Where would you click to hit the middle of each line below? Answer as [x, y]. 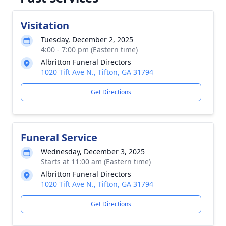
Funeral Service [59, 137]
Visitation [45, 25]
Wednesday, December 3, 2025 [93, 152]
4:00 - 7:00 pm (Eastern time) [89, 50]
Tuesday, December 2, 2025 [87, 40]
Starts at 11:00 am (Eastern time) [96, 162]
